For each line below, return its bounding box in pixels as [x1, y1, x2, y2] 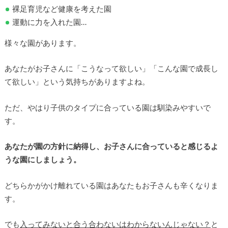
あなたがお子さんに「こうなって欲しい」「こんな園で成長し [4, 64, 218, 73]
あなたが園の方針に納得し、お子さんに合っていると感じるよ [4, 141, 218, 151]
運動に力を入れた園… [12, 17, 87, 27]
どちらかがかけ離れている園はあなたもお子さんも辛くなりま [4, 180, 218, 190]
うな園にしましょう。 [4, 155, 81, 164]
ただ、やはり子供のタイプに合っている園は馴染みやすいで [4, 102, 211, 112]
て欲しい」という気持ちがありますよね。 [4, 77, 150, 87]
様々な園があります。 [4, 38, 81, 47]
